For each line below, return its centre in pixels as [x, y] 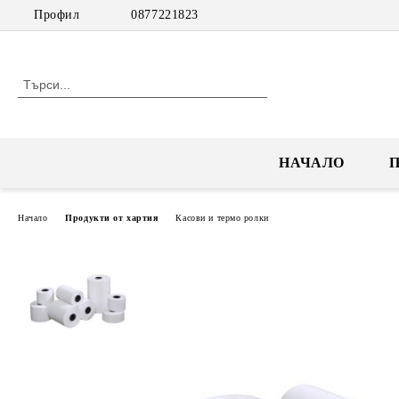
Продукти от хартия [112, 217]
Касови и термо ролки [222, 217]
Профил [57, 15]
